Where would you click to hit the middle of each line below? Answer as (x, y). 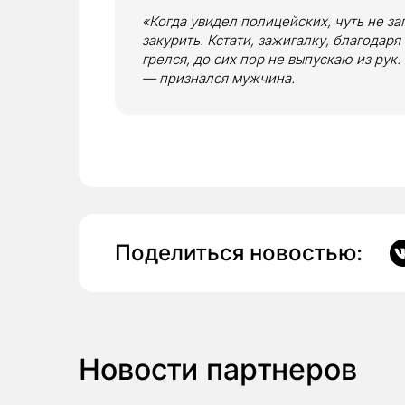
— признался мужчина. (218, 79)
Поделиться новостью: (239, 253)
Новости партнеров (218, 370)
